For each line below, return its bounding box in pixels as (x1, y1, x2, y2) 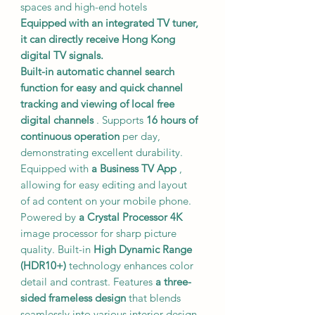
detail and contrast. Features (20, 274, 155, 288)
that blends (126, 290, 181, 304)
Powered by (20, 210, 79, 224)
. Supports (94, 112, 146, 127)
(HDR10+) (20, 258, 66, 272)
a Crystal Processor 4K (79, 210, 182, 224)
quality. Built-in (20, 242, 94, 256)
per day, (120, 129, 160, 143)
